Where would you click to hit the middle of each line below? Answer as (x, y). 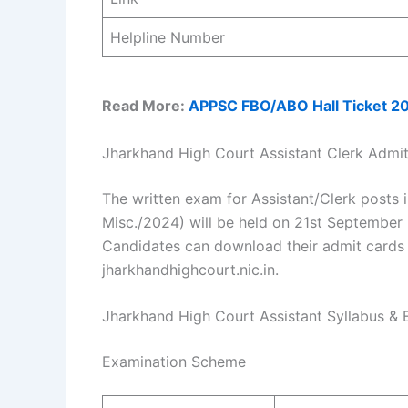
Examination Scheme (174, 362)
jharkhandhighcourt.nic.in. (190, 269)
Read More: (145, 105)
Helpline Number (168, 37)
